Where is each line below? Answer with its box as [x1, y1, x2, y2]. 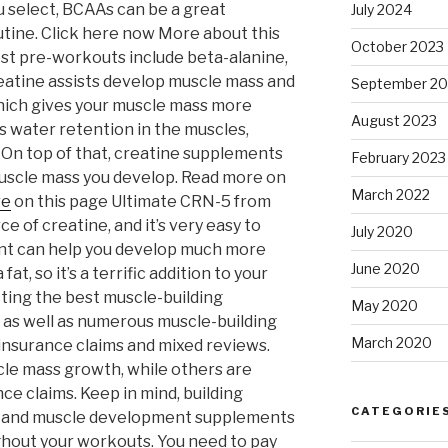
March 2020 [350, 334, 432, 352]
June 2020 [350, 260, 420, 278]
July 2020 [350, 223, 413, 241]
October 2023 [350, 38, 444, 56]
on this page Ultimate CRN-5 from [11, 192, 271, 212]
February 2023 [350, 149, 446, 167]
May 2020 [350, 297, 418, 315]
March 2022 [350, 186, 430, 204]
